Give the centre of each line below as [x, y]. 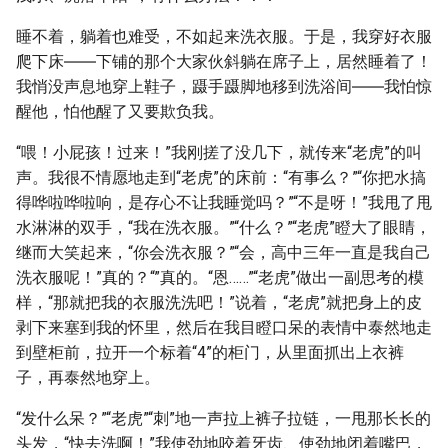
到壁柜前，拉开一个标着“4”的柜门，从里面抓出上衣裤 [210, 352]
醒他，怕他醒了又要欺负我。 [120, 111]
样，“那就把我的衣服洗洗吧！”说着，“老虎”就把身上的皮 [219, 302]
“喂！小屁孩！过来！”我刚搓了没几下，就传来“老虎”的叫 [219, 152]
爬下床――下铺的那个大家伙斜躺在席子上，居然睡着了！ [224, 61]
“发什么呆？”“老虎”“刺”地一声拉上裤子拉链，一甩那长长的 [223, 418]
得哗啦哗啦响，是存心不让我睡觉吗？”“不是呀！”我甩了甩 [224, 202]
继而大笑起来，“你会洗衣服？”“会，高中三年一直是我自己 [223, 252]
